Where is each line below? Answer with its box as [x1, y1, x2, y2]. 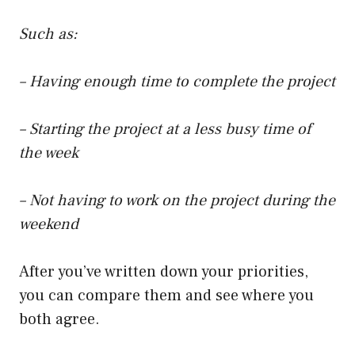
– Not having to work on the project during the [19, 189, 335, 211]
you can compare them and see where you [19, 284, 314, 306]
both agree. [19, 308, 100, 330]
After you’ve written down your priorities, [19, 261, 308, 282]
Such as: [19, 23, 78, 44]
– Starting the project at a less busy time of [19, 118, 311, 139]
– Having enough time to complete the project [19, 71, 335, 92]
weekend [19, 213, 78, 235]
